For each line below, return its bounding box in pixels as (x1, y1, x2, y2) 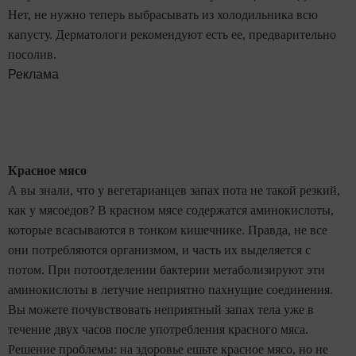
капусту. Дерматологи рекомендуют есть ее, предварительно (8, 27, 336, 41)
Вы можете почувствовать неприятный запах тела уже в (8, 302, 314, 316)
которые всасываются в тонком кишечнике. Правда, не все (8, 222, 327, 237)
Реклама (8, 67, 59, 81)
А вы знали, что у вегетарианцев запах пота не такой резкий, (8, 183, 340, 197)
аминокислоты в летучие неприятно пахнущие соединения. (8, 282, 333, 296)
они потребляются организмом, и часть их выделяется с (8, 242, 311, 257)
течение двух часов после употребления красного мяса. (8, 322, 308, 336)
